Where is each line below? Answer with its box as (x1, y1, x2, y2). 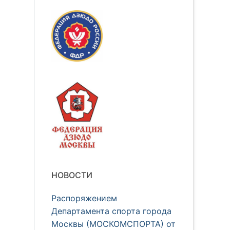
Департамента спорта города (51, 206, 171, 217)
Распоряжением (51, 193, 117, 204)
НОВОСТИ (51, 170, 92, 181)
